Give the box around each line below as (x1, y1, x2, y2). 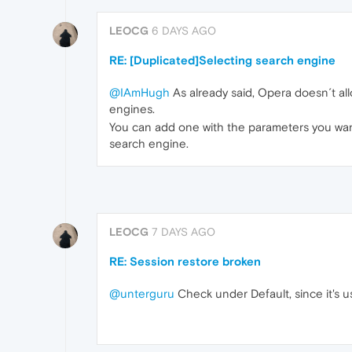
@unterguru (109, 286, 174, 300)
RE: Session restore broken (109, 254, 261, 268)
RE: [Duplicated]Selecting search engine (109, 53, 335, 67)
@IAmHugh (109, 85, 170, 99)
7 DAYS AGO (152, 225, 215, 238)
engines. (109, 101, 155, 115)
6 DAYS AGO (152, 24, 216, 37)
